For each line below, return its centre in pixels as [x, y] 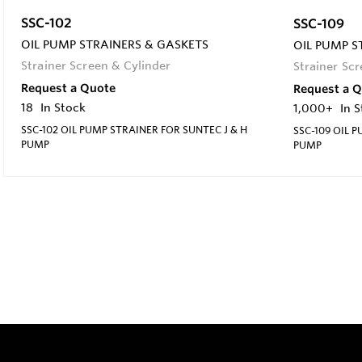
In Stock [63, 107]
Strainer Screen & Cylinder [96, 65]
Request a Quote [68, 88]
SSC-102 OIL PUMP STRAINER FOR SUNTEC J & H [134, 129]
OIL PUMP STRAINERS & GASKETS [115, 44]
